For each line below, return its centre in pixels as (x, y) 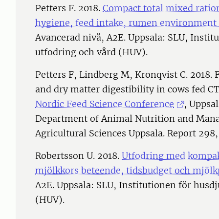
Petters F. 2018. (69, 8)
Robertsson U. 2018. (78, 156)
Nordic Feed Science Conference (105, 104)
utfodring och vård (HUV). (91, 52)
